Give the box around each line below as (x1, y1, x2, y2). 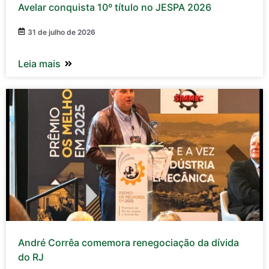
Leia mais (18, 58, 61, 70)
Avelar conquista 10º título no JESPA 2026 (18, 1, 211, 14)
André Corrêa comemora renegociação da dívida (18, 237, 239, 249)
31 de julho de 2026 (28, 28, 95, 37)
